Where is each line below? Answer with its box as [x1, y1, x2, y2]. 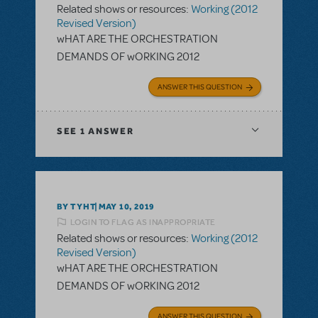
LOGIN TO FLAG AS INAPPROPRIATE [70, 216, 216, 228]
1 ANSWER [77, 126, 134, 137]
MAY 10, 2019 [98, 202, 155, 212]
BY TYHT [57, 201, 97, 212]
